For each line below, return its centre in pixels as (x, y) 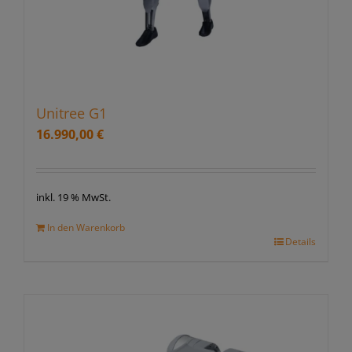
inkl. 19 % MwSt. (73, 198)
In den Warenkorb (86, 228)
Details (301, 242)
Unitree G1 (71, 114)
